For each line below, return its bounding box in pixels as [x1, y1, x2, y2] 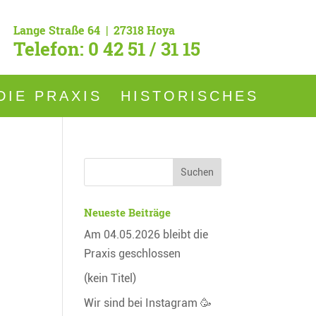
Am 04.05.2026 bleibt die [84, 227, 209, 241]
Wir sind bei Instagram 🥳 [84, 296, 212, 310]
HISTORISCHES [121, 87, 259, 104]
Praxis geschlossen [84, 246, 181, 260]
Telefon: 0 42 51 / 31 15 [13, 37, 201, 61]
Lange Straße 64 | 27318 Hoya [13, 23, 176, 38]
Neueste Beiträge [84, 205, 171, 219]
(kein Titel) [84, 271, 137, 285]
